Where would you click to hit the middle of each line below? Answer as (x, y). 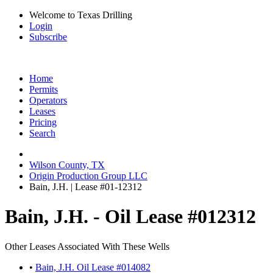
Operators (48, 100)
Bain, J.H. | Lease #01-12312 (86, 187)
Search (42, 133)
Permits (44, 89)
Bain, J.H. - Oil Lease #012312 (130, 217)
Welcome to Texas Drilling (81, 15)
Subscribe (48, 37)
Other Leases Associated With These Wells (87, 246)
